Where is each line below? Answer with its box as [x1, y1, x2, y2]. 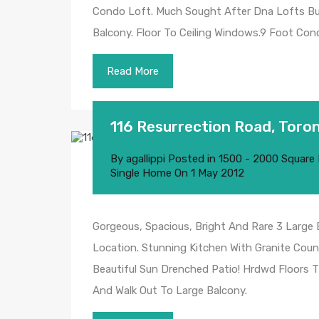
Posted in [165, 152, 219, 165]
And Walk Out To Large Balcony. [93, 284, 247, 297]
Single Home [110, 167, 172, 179]
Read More [107, 65, 159, 78]
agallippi [126, 152, 165, 165]
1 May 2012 [191, 167, 244, 179]
